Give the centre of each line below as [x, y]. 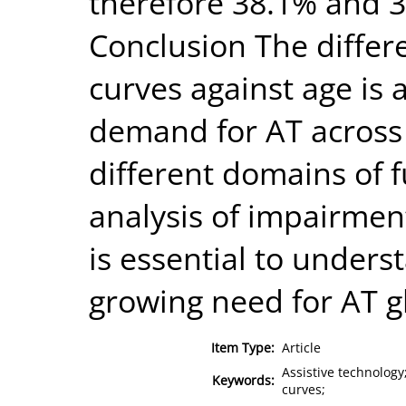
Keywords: [243, 380]
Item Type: [243, 347]
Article [301, 347]
